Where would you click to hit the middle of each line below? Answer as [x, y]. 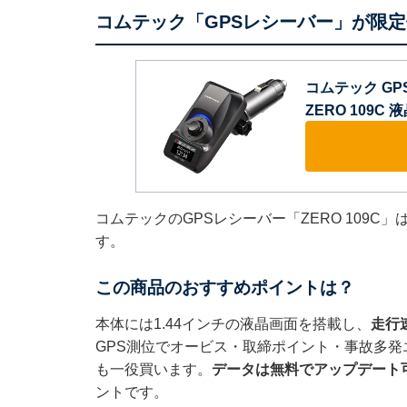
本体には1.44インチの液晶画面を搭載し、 [233, 323]
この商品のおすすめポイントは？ [224, 287]
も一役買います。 [153, 369]
